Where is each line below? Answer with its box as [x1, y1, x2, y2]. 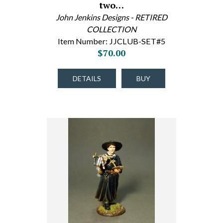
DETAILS [73, 74, 101, 83]
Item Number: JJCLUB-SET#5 [58, 36, 165, 46]
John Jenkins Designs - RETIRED [56, 12, 167, 22]
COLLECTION [87, 24, 136, 34]
